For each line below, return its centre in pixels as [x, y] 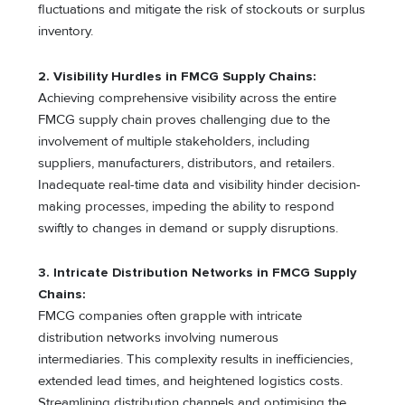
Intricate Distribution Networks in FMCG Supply [205, 273]
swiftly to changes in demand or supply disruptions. [188, 228]
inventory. [66, 32]
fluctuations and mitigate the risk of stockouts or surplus [202, 10]
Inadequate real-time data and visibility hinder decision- [200, 184]
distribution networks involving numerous [159, 338]
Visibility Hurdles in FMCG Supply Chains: [185, 76]
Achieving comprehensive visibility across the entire [188, 98]
